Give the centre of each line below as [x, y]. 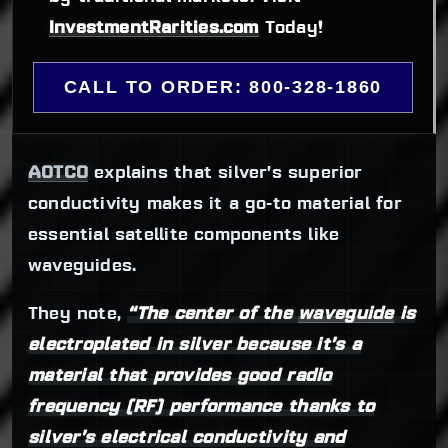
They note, [78, 315]
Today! [291, 29]
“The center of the [213, 315]
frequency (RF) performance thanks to [201, 408]
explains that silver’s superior [225, 173]
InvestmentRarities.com [154, 29]
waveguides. [82, 266]
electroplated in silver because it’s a [194, 346]
